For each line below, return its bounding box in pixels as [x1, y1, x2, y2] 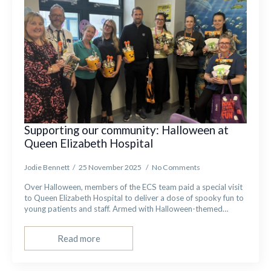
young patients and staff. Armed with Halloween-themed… [24, 204, 229, 214]
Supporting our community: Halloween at [24, 123, 229, 137]
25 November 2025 [79, 163, 143, 172]
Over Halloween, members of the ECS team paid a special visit [24, 182, 243, 192]
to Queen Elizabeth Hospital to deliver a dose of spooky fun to [24, 193, 244, 203]
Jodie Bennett [24, 163, 70, 172]
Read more [57, 232, 100, 244]
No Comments [152, 163, 200, 172]
